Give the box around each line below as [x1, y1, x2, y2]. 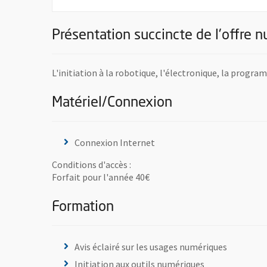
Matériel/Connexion [52, 95, 172, 110]
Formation [52, 200, 114, 215]
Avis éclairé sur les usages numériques [74, 240, 227, 253]
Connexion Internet [74, 136, 155, 148]
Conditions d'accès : [52, 158, 131, 170]
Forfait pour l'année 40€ [52, 170, 150, 183]
